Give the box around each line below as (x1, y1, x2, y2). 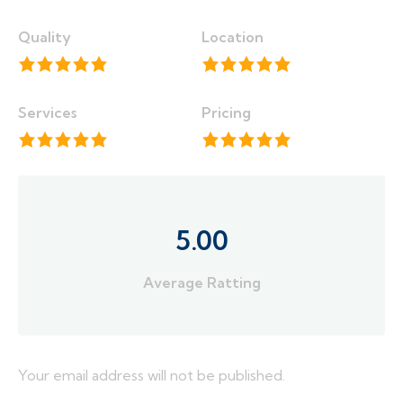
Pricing (201, 103, 251, 122)
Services (18, 103, 76, 122)
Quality (18, 28, 71, 47)
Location (201, 28, 264, 47)
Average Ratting (142, 273, 261, 292)
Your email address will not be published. (18, 366, 285, 385)
